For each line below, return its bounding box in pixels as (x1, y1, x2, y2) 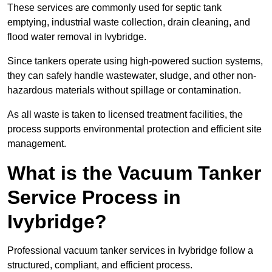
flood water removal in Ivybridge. (7, 32, 146, 42)
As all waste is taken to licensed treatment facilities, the (7, 109, 243, 120)
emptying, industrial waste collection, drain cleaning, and (7, 17, 250, 28)
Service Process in (7, 186, 181, 209)
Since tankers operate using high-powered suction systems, (7, 56, 263, 67)
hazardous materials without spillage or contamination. (7, 85, 241, 96)
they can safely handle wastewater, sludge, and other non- (7, 70, 256, 81)
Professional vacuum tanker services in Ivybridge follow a (7, 245, 253, 256)
